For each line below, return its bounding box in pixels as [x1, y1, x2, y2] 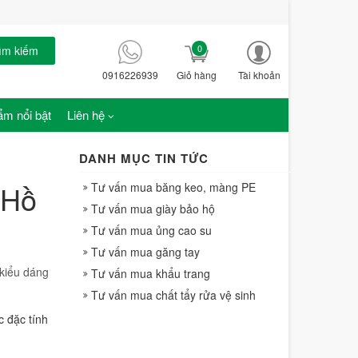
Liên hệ [66, 106, 105, 123]
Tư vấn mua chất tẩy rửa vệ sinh [90, 287, 256, 303]
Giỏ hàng [177, 68, 217, 82]
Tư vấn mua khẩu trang [90, 265, 210, 281]
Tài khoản [237, 68, 280, 82]
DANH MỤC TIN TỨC [78, 149, 209, 167]
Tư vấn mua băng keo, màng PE [90, 179, 256, 195]
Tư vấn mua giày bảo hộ [90, 201, 215, 217]
